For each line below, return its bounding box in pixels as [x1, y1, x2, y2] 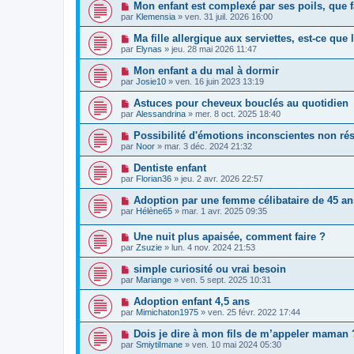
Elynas [136, 43, 162, 54]
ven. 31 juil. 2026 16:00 [185, 11, 273, 21]
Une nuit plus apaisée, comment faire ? [133, 231, 326, 243]
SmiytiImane [136, 340, 183, 350]
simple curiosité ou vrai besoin [133, 263, 286, 276]
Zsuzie [136, 243, 162, 253]
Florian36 [136, 173, 171, 183]
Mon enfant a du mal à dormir [133, 64, 279, 77]
